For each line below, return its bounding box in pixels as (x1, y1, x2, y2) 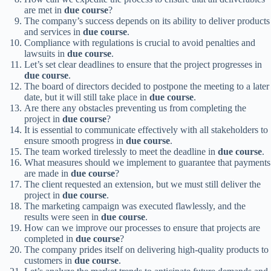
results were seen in (24, 211, 101, 222)
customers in (24, 255, 74, 266)
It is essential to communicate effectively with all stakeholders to (24, 124, 268, 135)
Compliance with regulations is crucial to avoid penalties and (24, 37, 255, 48)
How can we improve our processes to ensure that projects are (24, 222, 260, 233)
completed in (24, 233, 76, 244)
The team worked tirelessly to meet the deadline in (24, 146, 218, 157)
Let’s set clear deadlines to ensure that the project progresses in (24, 59, 262, 70)
